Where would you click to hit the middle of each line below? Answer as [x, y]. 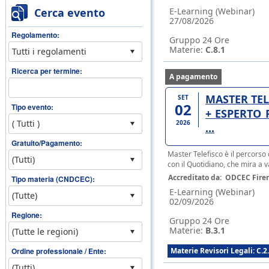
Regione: [27, 215]
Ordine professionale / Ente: [59, 251]
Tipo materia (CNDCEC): [53, 179]
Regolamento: [35, 35]
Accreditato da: [196, 177]
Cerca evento [70, 13]
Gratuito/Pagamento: [47, 143]
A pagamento [193, 77]
